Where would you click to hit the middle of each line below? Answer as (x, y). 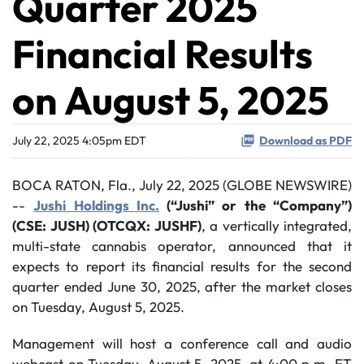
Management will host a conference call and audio (182, 343)
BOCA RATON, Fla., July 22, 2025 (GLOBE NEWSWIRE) (182, 185)
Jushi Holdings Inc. (96, 205)
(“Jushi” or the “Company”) (256, 205)
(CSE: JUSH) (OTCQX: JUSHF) (107, 225)
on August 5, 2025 (171, 100)
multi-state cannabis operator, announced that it (182, 246)
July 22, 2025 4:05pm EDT (79, 141)
